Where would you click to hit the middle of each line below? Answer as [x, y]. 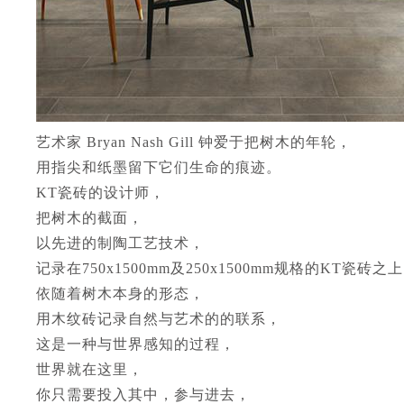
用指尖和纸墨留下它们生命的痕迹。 [159, 167]
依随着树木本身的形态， [120, 294]
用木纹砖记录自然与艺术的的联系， [159, 319]
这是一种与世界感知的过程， [136, 344]
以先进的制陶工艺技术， [120, 243]
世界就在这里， [90, 369]
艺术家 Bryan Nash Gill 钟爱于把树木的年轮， [194, 142]
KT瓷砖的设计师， [101, 193]
